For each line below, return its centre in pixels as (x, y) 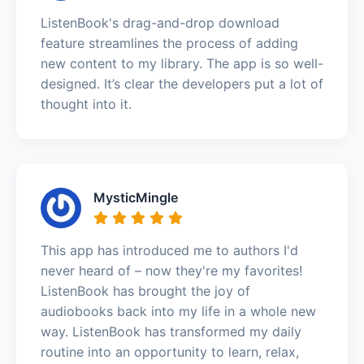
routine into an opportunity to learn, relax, (170, 351)
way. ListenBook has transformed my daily (171, 331)
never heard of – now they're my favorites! (171, 270)
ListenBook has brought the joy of (145, 290)
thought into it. (86, 104)
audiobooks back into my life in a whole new (178, 311)
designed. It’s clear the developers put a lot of (182, 83)
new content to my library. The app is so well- (182, 63)
